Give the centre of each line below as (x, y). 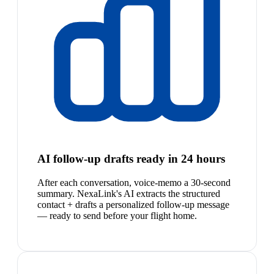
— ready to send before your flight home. (117, 215)
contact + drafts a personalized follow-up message (133, 204)
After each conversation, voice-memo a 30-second (134, 182)
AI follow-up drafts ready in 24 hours (131, 159)
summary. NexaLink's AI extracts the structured (129, 193)
